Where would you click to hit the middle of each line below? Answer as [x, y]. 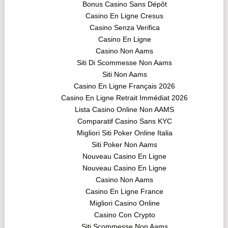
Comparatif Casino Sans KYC [124, 121]
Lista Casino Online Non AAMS [125, 110]
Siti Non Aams [124, 75]
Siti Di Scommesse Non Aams [125, 63]
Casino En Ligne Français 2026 [125, 86]
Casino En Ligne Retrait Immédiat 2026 [125, 98]
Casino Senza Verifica [124, 28]
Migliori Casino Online [124, 203]
